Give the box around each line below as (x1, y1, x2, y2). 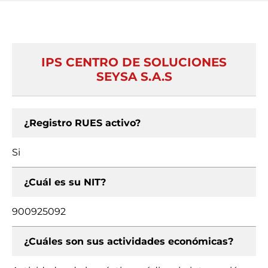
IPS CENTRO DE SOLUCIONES (41, 55, 227, 69)
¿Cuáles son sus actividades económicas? (24, 236, 233, 247)
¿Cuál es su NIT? (24, 176, 106, 188)
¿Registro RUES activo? (24, 117, 141, 129)
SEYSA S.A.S (96, 69, 172, 84)
